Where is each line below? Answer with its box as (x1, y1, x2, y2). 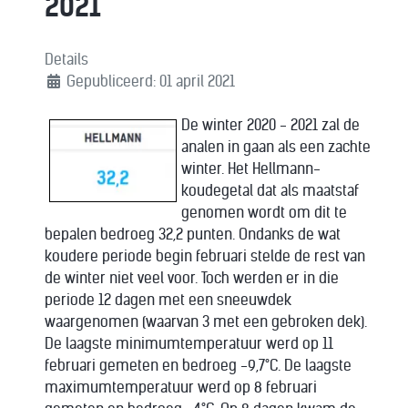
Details (45, 51, 88, 68)
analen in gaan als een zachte (181, 138, 371, 156)
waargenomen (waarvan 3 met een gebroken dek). (45, 313, 367, 331)
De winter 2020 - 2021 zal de (181, 117, 360, 134)
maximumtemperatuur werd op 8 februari (45, 379, 317, 396)
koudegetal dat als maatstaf (181, 182, 359, 199)
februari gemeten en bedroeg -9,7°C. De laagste (45, 357, 352, 374)
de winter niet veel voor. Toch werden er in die (45, 270, 339, 287)
